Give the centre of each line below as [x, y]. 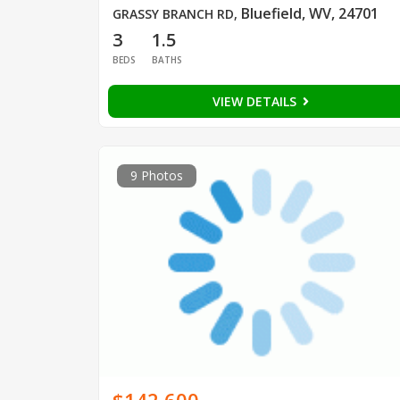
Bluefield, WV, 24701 [309, 14]
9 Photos [156, 176]
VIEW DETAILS [256, 102]
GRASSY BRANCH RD [173, 14]
